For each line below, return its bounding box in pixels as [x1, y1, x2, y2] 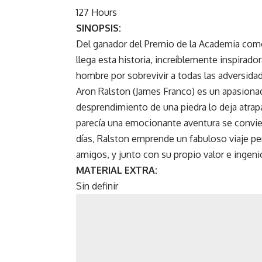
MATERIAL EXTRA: [76, 164, 157, 177]
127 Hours [76, 6, 117, 19]
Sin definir [76, 180, 118, 192]
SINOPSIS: [76, 22, 121, 35]
